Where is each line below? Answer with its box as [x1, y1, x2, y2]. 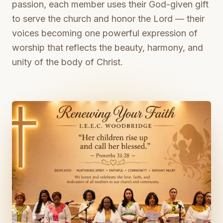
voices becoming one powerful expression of [12, 28, 198, 38]
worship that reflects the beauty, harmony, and [12, 42, 203, 53]
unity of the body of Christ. [12, 57, 123, 67]
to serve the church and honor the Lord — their [12, 13, 205, 24]
